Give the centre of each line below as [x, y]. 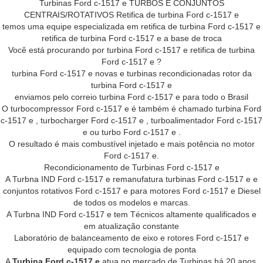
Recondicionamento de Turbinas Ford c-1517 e [131, 167]
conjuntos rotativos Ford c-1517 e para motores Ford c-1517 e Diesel [131, 191]
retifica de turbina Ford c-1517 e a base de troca [131, 38]
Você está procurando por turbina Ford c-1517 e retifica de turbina [131, 50]
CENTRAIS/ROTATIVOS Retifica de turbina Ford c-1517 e [131, 15]
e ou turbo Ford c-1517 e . [131, 132]
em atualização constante [131, 226]
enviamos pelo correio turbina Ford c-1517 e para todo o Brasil [131, 97]
